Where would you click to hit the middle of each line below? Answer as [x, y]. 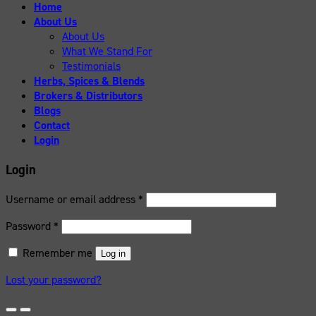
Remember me [57, 253]
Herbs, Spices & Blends [89, 81]
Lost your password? [54, 279]
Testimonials [91, 66]
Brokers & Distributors [88, 96]
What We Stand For [107, 51]
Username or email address [72, 199]
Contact [52, 126]
